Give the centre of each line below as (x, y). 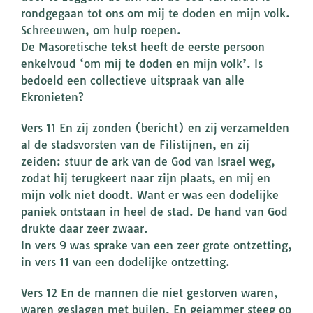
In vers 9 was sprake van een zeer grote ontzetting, (156, 246)
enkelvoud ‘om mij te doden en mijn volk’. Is (142, 64)
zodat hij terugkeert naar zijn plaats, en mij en (146, 179)
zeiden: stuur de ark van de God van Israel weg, (148, 162)
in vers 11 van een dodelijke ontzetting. (125, 262)
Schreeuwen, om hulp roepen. (101, 30)
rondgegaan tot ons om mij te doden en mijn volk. (155, 14)
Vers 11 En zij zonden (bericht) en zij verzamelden (155, 128)
